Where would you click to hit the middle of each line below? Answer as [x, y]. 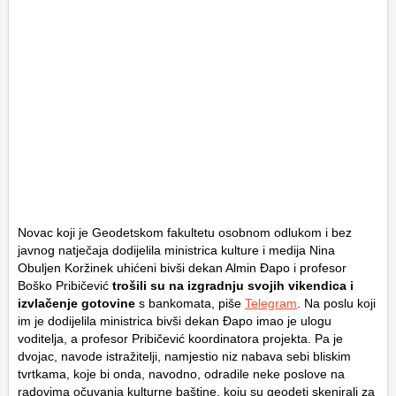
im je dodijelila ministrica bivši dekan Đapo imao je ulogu [175, 320]
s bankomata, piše [190, 303]
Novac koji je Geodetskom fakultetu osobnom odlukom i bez [185, 232]
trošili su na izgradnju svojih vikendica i [231, 285]
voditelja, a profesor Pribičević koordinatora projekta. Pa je [180, 338]
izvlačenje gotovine [76, 303]
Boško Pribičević [63, 285]
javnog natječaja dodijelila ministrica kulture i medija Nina [176, 250]
